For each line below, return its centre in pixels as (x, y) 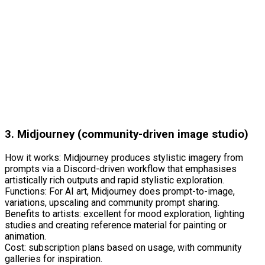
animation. (25, 236)
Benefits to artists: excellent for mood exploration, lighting (125, 214)
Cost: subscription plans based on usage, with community (123, 248)
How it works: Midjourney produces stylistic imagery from (124, 158)
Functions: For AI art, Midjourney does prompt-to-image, (120, 191)
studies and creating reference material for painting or (116, 225)
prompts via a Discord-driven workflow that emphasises (121, 169)
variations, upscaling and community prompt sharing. (112, 203)
